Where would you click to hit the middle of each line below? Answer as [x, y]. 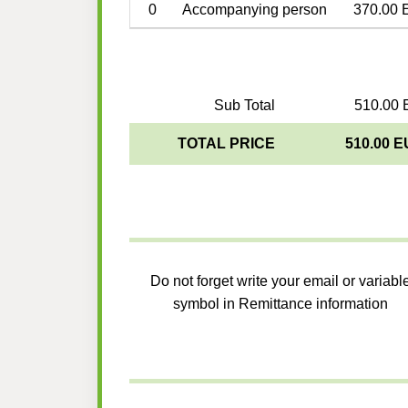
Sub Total [244, 106]
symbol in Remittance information [281, 304]
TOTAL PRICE [226, 144]
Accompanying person [254, 10]
